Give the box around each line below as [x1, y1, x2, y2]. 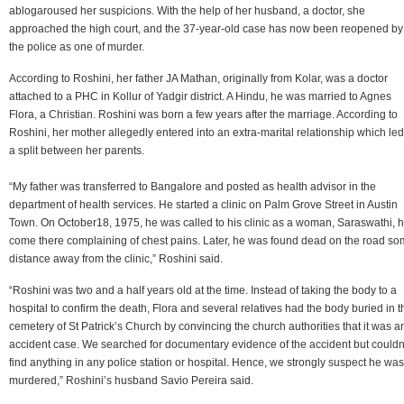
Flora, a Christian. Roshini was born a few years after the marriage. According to [9, 107, 398, 121]
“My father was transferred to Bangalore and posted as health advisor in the [9, 179, 376, 193]
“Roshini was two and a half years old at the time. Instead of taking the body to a [9, 283, 397, 297]
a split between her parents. [9, 143, 144, 157]
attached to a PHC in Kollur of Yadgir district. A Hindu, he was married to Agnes [9, 89, 391, 103]
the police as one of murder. [9, 40, 144, 53]
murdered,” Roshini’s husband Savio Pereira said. [9, 373, 253, 387]
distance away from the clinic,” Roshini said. [9, 252, 223, 265]
